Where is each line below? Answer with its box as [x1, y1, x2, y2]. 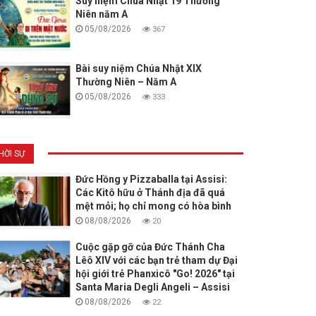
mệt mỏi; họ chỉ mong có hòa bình [75, 200, 231, 212]
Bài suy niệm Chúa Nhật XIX [75, 63, 202, 75]
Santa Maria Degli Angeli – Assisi [75, 281, 230, 293]
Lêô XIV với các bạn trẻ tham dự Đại [75, 255, 238, 267]
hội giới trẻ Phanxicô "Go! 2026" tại [75, 268, 235, 280]
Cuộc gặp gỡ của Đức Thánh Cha [75, 241, 225, 253]
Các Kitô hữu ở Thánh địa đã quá [75, 187, 225, 199]
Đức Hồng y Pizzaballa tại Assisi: [75, 174, 227, 186]
